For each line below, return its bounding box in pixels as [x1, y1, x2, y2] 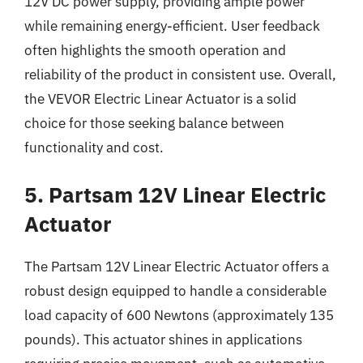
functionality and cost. [24, 138, 164, 156]
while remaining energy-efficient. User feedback [24, 16, 320, 35]
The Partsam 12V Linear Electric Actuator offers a [24, 258, 329, 275]
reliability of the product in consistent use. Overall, [24, 65, 336, 83]
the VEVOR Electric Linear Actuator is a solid [24, 89, 297, 108]
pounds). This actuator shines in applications [24, 331, 302, 348]
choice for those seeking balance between [24, 113, 284, 132]
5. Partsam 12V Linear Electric [24, 181, 326, 208]
